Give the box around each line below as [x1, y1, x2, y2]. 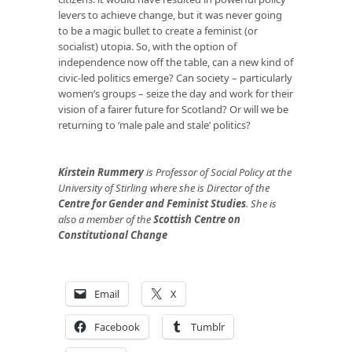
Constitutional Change [58, 227, 167, 242]
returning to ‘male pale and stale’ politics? [58, 117, 251, 132]
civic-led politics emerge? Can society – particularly [58, 70, 292, 85]
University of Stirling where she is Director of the [58, 180, 269, 195]
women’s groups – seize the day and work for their [58, 86, 293, 101]
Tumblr [191, 319, 225, 334]
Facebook [94, 319, 140, 334]
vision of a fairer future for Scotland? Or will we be [58, 101, 288, 116]
